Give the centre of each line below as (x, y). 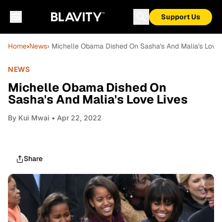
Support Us (181, 17)
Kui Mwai (34, 118)
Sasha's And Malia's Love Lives (98, 99)
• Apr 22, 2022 (76, 118)
